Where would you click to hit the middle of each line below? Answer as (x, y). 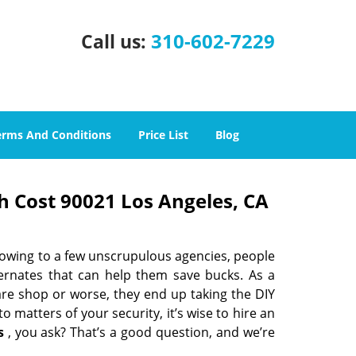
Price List (163, 135)
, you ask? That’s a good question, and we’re (139, 332)
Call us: (116, 41)
